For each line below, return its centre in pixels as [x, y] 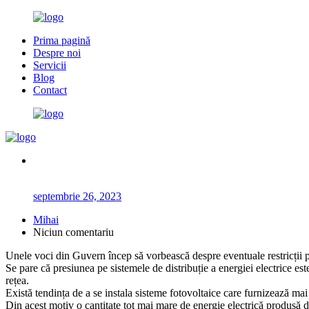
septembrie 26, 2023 [77, 196]
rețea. [17, 280]
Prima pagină [62, 40]
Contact [50, 90]
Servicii [50, 65]
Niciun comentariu [73, 232]
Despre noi [57, 53]
